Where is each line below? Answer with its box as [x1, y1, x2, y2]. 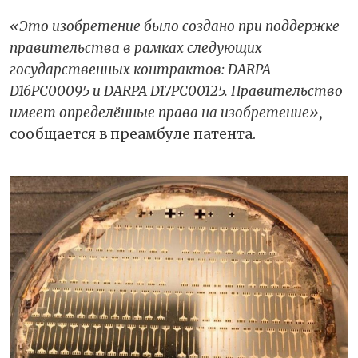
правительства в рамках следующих [10, 38, 262, 57]
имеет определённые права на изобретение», [10, 103, 326, 121]
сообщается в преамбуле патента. [10, 125, 256, 143]
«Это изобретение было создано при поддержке [10, 17, 340, 35]
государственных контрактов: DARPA [10, 60, 271, 78]
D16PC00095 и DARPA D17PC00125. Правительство [10, 82, 343, 100]
